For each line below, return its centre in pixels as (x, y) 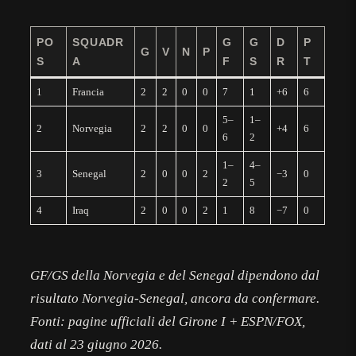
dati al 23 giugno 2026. (97, 345)
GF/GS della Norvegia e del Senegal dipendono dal (175, 276)
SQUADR (98, 43)
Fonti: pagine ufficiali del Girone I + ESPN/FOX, (168, 322)
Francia (88, 92)
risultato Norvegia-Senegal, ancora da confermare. (175, 299)
